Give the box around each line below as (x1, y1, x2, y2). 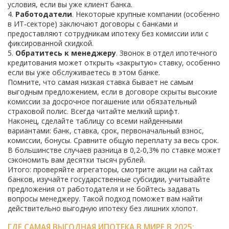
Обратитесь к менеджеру (15, 48, 116, 58)
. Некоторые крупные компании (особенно (72, 9, 220, 19)
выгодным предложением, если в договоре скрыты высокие (8, 87, 217, 97)
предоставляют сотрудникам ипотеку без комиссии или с (8, 29, 209, 38)
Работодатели (15, 9, 72, 19)
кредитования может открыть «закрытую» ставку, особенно (8, 58, 220, 67)
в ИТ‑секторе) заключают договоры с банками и (8, 19, 178, 29)
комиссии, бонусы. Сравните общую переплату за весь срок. (8, 135, 219, 145)
